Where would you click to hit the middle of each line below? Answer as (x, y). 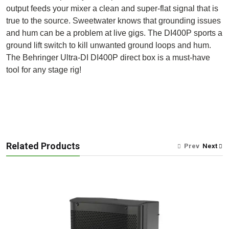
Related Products (43, 146)
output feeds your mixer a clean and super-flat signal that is (112, 9)
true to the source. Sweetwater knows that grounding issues (113, 21)
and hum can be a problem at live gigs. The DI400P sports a (114, 33)
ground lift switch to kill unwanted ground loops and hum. (109, 45)
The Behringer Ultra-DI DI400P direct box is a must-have (108, 58)
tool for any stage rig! (44, 70)
